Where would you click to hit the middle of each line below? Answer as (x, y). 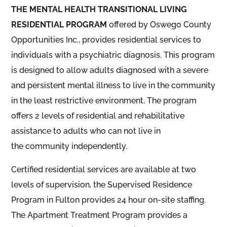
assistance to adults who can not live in (86, 131)
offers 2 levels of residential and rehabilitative (98, 116)
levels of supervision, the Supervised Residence (102, 184)
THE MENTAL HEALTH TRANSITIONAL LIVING (99, 9)
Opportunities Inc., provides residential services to (106, 40)
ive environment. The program (140, 100)
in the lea (29, 100)
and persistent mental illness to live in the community (113, 85)
